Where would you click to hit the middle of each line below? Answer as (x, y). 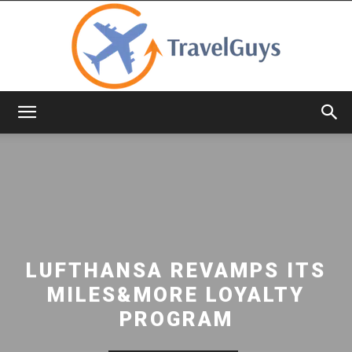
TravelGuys (204, 125)
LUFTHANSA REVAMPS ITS (176, 270)
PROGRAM (176, 319)
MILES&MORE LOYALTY (176, 294)
